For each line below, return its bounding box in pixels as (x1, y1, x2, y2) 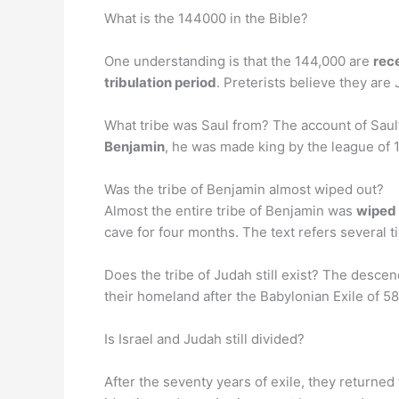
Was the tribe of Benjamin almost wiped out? (104, 181, 384, 198)
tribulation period (104, 74, 216, 91)
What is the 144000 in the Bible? (104, 10, 308, 27)
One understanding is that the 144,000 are (104, 53, 373, 69)
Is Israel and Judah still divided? (104, 330, 305, 347)
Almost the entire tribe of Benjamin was (104, 202, 356, 219)
